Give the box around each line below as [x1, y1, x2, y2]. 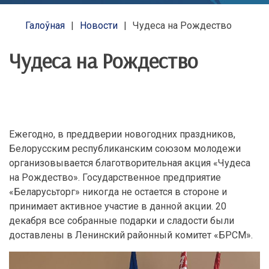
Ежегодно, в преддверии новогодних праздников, [9, 128, 235, 140]
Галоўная [25, 20, 65, 31]
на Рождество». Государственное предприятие [9, 172, 221, 183]
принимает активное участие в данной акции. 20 [9, 201, 226, 212]
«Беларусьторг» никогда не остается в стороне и [9, 186, 227, 198]
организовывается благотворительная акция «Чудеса [9, 157, 250, 169]
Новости [80, 20, 118, 31]
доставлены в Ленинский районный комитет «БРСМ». [9, 229, 253, 241]
